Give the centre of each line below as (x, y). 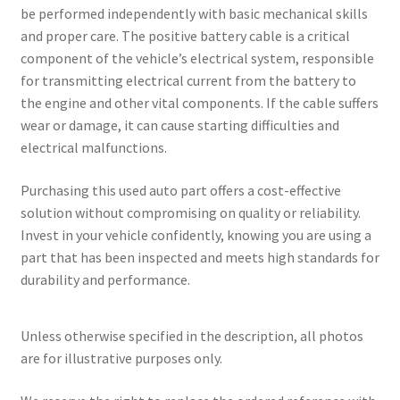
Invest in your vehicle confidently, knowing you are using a (196, 234)
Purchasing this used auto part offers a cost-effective (180, 190)
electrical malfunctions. (93, 148)
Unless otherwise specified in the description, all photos (192, 336)
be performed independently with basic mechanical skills (194, 14)
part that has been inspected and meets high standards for (200, 257)
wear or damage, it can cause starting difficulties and (179, 125)
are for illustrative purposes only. (121, 358)
